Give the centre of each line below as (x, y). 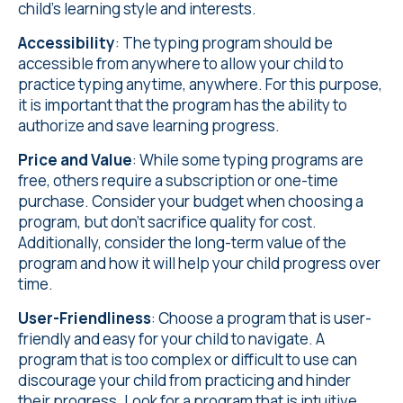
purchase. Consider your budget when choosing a (191, 201)
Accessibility (67, 43)
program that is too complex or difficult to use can (188, 359)
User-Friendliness (85, 318)
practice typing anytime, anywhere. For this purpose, (200, 84)
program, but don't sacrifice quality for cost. (167, 222)
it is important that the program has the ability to (183, 105)
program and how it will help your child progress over (199, 263)
